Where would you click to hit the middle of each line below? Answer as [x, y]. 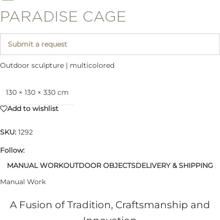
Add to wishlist [33, 109]
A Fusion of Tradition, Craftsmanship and [110, 205]
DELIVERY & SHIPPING [174, 166]
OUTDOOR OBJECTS [99, 166]
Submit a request [38, 44]
